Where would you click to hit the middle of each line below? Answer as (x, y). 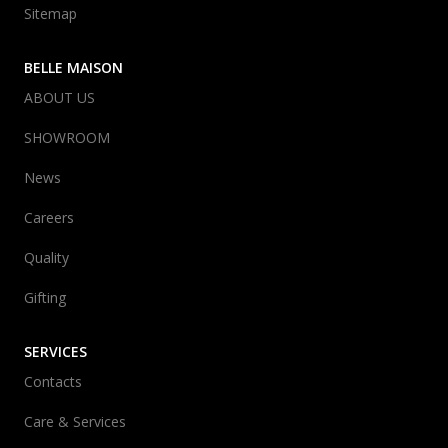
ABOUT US (59, 97)
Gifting (45, 297)
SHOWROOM (67, 137)
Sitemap (50, 13)
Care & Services (75, 421)
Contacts (53, 381)
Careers (49, 217)
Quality (46, 257)
